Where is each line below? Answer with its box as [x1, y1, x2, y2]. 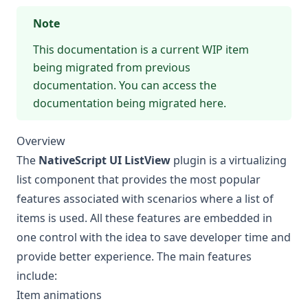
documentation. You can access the [33, 78, 217, 93]
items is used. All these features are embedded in [16, 210, 272, 226]
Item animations [16, 287, 102, 303]
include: [16, 268, 57, 284]
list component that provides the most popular [16, 172, 261, 188]
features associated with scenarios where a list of [16, 191, 274, 207]
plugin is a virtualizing [170, 153, 287, 168]
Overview [16, 133, 65, 149]
